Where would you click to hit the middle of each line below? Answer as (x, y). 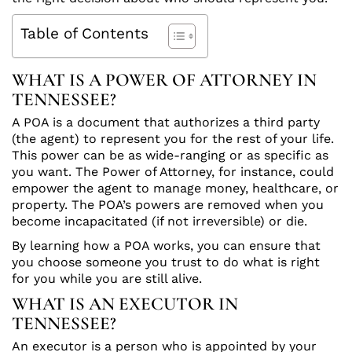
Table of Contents (84, 34)
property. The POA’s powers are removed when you (168, 205)
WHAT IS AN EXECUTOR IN (125, 304)
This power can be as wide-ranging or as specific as (170, 156)
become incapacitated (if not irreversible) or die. (159, 222)
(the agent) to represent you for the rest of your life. (173, 139)
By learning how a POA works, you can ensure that (166, 246)
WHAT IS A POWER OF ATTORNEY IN (164, 81)
